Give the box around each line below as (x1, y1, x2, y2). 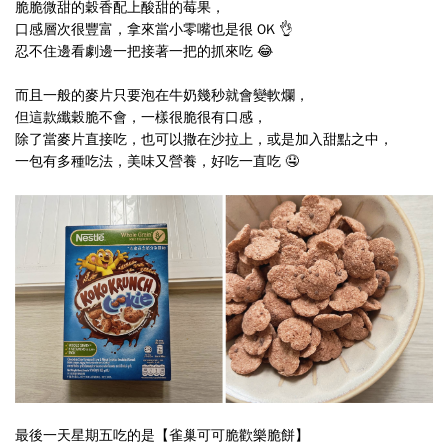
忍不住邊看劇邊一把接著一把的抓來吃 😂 (15, 43, 273, 61)
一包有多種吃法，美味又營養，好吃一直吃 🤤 (15, 153, 299, 171)
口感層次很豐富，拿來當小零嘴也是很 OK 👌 (15, 21, 293, 39)
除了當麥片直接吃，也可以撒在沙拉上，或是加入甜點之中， (15, 131, 393, 149)
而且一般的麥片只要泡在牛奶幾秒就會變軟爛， (15, 87, 309, 105)
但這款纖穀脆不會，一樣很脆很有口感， (15, 109, 267, 127)
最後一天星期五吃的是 (15, 426, 155, 444)
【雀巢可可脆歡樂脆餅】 (155, 426, 309, 444)
